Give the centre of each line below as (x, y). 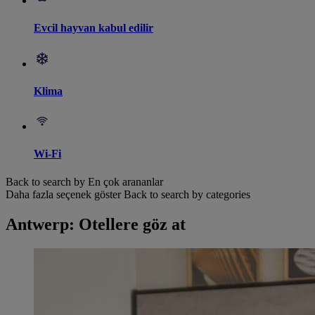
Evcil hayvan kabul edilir (94, 28)
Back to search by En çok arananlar (84, 181)
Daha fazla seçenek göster (63, 194)
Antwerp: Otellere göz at (96, 224)
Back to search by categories (187, 194)
